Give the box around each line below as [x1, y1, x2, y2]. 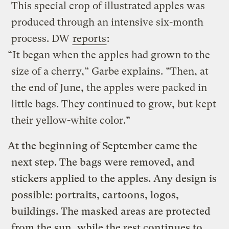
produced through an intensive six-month [11, 16, 204, 28]
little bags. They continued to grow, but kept [11, 98, 217, 110]
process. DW [11, 32, 73, 44]
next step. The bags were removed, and [11, 156, 195, 168]
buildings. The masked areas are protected [11, 205, 211, 217]
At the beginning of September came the [8, 140, 198, 152]
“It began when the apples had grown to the [8, 49, 211, 61]
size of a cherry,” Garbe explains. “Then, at [11, 65, 209, 77]
